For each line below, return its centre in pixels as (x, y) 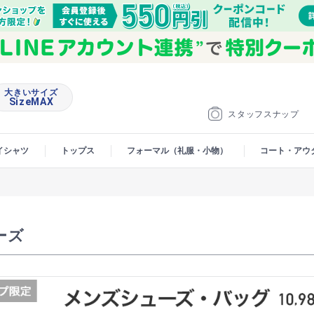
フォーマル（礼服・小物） (177, 151)
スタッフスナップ (264, 114)
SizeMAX (31, 102)
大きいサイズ (31, 93)
